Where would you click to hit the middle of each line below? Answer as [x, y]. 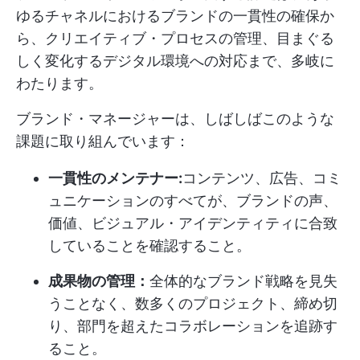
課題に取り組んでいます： [103, 141]
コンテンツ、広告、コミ [262, 178]
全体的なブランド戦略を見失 [243, 281]
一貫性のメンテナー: [115, 178]
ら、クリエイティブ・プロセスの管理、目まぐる [175, 39]
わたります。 [59, 84]
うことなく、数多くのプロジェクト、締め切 [193, 304]
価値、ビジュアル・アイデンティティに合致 [193, 223]
